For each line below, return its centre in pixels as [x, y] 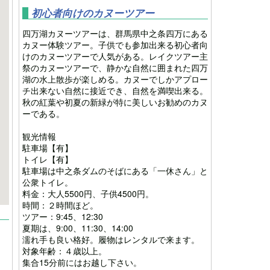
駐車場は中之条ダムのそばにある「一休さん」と [115, 170]
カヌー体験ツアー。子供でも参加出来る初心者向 [115, 44]
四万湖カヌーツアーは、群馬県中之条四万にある [115, 33]
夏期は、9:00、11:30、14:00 [78, 228]
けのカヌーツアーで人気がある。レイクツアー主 [115, 56]
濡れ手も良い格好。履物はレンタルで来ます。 [111, 239]
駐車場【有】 [48, 147]
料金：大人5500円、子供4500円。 [88, 193]
